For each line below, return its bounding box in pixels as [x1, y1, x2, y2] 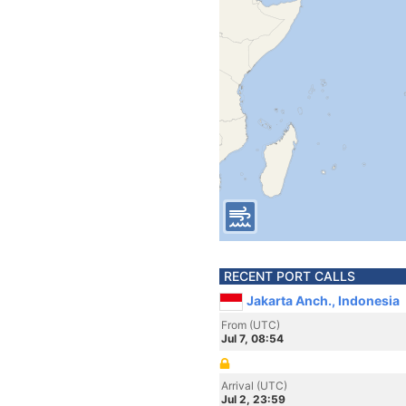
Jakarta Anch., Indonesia [246, 293, 400, 308]
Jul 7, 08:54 [221, 332, 284, 345]
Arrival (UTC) [221, 379, 287, 392]
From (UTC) [221, 318, 280, 332]
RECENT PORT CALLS [224, 268, 355, 284]
